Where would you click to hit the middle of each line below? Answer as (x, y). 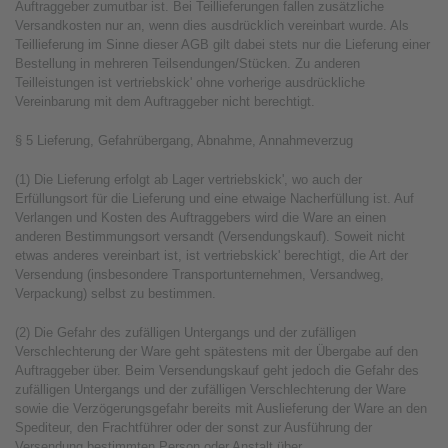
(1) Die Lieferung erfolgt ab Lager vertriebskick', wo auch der (188, 179)
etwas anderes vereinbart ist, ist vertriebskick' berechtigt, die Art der (211, 255)
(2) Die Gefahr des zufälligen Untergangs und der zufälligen (185, 332)
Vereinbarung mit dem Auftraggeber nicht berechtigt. (165, 101)
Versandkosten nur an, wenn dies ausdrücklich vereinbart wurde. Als (212, 25)
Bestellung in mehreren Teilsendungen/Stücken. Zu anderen (187, 63)
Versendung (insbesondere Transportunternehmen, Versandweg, (199, 274)
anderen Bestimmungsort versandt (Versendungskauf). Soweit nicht (210, 236)
